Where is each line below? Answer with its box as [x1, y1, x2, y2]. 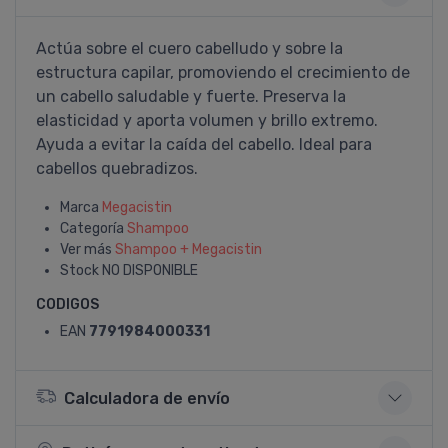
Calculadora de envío [64, 388, 230, 408]
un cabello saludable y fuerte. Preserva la [36, 87, 346, 106]
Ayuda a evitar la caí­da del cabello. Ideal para [36, 135, 372, 154]
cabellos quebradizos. [36, 159, 198, 178]
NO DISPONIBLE [102, 262, 198, 279]
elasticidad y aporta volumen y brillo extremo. [36, 111, 378, 130]
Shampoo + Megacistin [115, 241, 262, 258]
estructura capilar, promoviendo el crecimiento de [36, 63, 410, 82]
